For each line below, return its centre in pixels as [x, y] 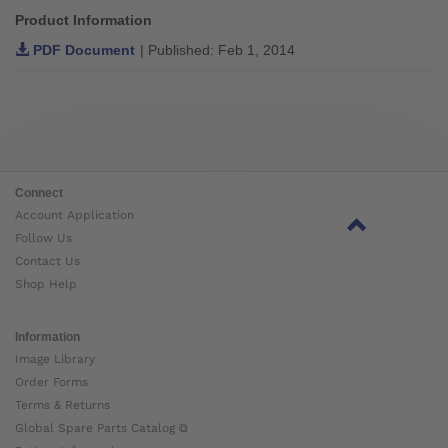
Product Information [83, 19]
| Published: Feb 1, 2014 [217, 49]
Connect [39, 192]
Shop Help [46, 283]
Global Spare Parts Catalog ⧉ [101, 427]
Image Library [55, 358]
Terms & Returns [62, 404]
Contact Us [47, 260]
